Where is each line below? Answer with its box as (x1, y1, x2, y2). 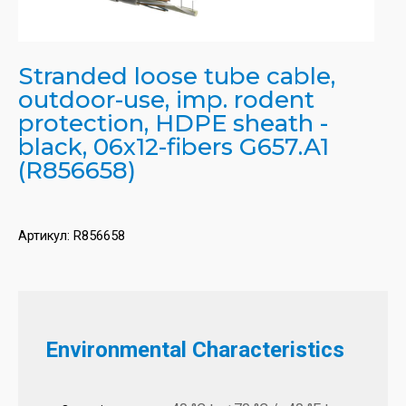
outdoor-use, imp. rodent (18, 85, 314, 115)
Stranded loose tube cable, (18, 62, 335, 92)
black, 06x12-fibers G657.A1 (18, 132, 329, 162)
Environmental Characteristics (45, 337, 344, 363)
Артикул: (18, 228, 73, 245)
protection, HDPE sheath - (18, 109, 328, 139)
